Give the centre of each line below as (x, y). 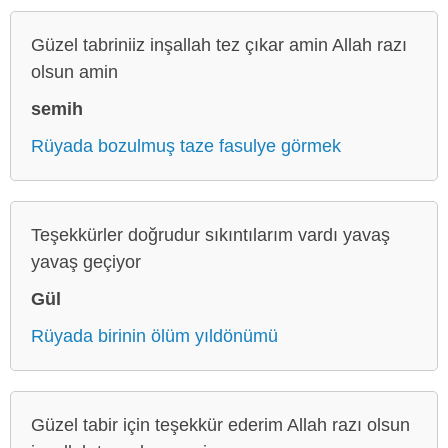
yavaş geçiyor (86, 261)
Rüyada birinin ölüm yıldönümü (154, 335)
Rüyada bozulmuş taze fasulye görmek (186, 145)
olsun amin (74, 71)
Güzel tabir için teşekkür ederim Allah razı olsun (220, 424)
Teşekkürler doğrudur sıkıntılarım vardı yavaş (210, 234)
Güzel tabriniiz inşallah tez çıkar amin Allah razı (219, 44)
